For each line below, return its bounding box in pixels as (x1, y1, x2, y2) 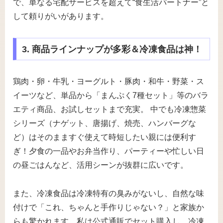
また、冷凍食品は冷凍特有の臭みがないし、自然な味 (13, 189, 204, 198)
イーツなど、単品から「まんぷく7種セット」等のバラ (13, 91, 209, 100)
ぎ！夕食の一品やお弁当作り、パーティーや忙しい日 (13, 147, 204, 156)
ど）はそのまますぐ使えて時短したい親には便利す (13, 133, 196, 142)
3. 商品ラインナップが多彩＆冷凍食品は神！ (21, 44, 202, 54)
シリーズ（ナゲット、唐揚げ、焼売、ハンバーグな (13, 119, 196, 128)
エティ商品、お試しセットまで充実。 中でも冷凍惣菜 (13, 105, 206, 114)
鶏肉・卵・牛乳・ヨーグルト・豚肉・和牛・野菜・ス (13, 77, 204, 86)
